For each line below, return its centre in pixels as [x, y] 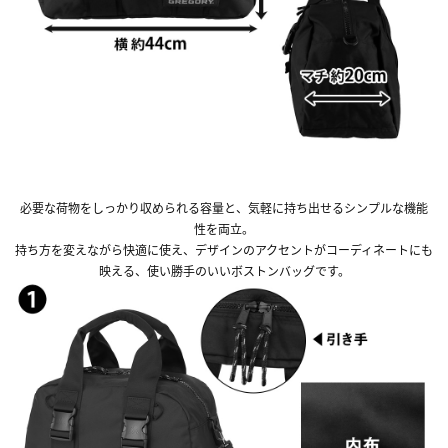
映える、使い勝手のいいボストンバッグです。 [224, 270]
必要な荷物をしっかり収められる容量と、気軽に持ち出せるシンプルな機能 [224, 207]
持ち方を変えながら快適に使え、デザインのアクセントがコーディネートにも [224, 249]
